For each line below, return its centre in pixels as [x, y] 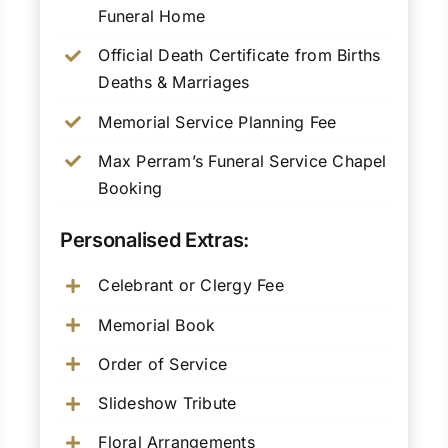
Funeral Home [152, 16]
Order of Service [163, 363]
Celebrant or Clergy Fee [191, 285]
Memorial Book [157, 324]
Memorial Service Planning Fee [217, 121]
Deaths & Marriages [174, 82]
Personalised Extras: [154, 240]
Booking [130, 187]
